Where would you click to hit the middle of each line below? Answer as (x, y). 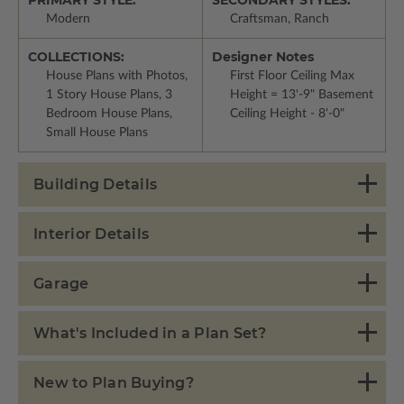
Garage (61, 283)
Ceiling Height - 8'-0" (287, 113)
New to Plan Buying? (114, 382)
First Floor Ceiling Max (292, 75)
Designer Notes (262, 56)
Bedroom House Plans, (109, 113)
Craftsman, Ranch (279, 18)
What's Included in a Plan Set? (150, 333)
